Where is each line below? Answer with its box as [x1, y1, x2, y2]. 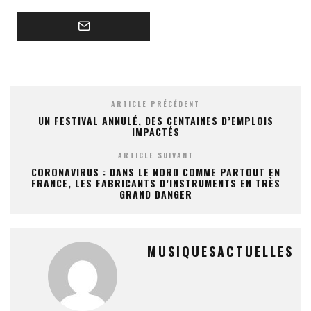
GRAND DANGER [119, 186, 192, 201]
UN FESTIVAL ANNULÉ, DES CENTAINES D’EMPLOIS [37, 112, 274, 128]
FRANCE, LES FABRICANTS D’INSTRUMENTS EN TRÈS [31, 175, 280, 190]
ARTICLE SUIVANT [117, 149, 194, 160]
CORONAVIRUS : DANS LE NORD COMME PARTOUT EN [31, 164, 280, 179]
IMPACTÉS [131, 124, 180, 139]
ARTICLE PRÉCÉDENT [111, 98, 200, 109]
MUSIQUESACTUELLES [147, 242, 294, 260]
